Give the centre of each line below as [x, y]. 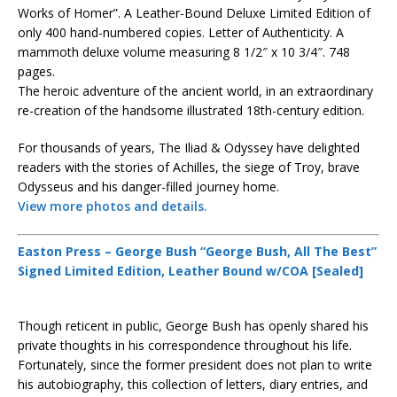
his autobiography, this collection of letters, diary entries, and [193, 384]
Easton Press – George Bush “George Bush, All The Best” [197, 251]
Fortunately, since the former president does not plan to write [195, 365]
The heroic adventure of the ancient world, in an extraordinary [195, 91]
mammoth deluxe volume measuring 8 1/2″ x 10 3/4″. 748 [184, 52]
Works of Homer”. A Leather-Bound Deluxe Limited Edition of [194, 13]
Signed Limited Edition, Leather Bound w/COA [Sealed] [191, 271]
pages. [36, 71]
